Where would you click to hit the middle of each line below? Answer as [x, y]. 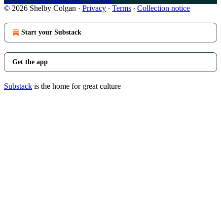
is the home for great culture [76, 86]
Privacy [94, 8]
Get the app [30, 62]
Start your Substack [51, 32]
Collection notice [164, 8]
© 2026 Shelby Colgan [40, 8]
